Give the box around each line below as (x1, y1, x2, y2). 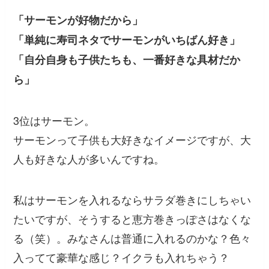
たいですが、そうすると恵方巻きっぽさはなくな (13, 210, 252, 226)
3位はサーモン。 (13, 112, 95, 128)
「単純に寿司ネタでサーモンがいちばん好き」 (13, 31, 241, 47)
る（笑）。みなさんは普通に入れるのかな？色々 (13, 229, 252, 246)
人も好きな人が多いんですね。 (13, 150, 165, 166)
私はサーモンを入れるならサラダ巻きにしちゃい (13, 191, 252, 207)
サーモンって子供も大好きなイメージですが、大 (13, 131, 252, 147)
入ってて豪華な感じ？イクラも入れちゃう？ (13, 249, 230, 265)
